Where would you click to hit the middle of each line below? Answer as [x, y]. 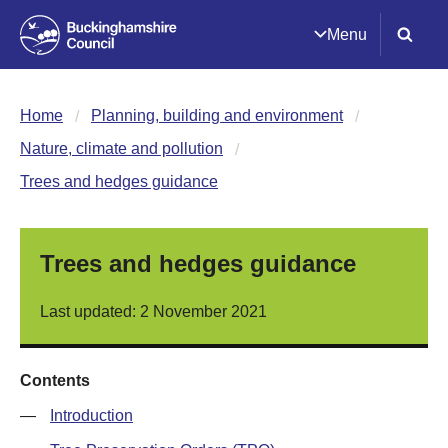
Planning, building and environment [217, 115]
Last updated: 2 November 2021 [153, 311]
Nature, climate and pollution [121, 148]
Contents [55, 380]
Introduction [91, 415]
